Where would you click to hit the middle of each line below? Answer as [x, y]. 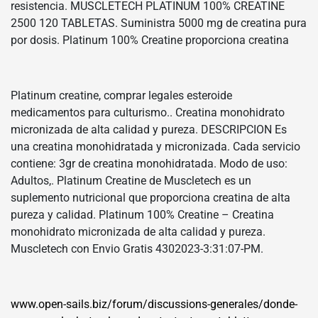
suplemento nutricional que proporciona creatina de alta [150, 197]
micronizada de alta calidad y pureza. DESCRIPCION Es [149, 129]
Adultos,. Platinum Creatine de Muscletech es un [131, 180]
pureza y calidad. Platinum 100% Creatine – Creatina [142, 214]
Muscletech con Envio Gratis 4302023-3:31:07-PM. [137, 248]
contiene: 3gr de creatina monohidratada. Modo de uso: [149, 163]
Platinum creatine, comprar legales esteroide [121, 95]
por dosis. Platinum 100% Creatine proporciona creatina [150, 40]
